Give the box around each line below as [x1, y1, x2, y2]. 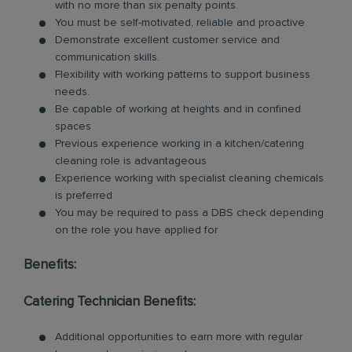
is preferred [55, 190, 112, 201]
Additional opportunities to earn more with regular [55, 332, 302, 343]
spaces [55, 121, 91, 132]
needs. [55, 86, 90, 97]
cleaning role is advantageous [55, 156, 210, 167]
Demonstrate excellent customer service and [55, 35, 280, 46]
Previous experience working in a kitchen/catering [55, 138, 304, 149]
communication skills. [55, 52, 159, 63]
